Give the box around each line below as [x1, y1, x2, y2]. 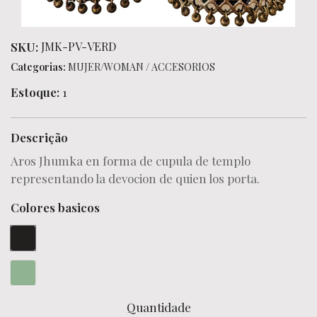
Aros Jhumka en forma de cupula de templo [11, 153, 250, 168]
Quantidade [126, 299, 191, 315]
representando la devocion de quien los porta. [11, 171, 263, 186]
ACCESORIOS [151, 60, 215, 74]
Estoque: [11, 84, 59, 100]
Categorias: [11, 60, 66, 74]
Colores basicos [11, 200, 100, 215]
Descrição [11, 129, 68, 145]
